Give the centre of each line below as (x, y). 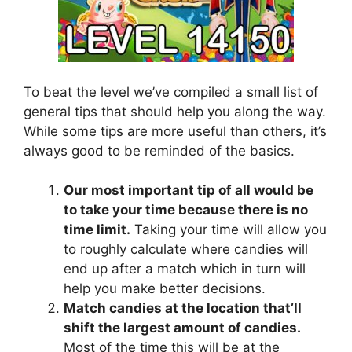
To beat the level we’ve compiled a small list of (171, 92)
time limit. (97, 229)
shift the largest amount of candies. (182, 328)
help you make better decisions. (165, 288)
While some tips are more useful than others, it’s (175, 131)
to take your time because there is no (186, 210)
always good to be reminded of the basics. (159, 150)
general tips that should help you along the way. (175, 111)
